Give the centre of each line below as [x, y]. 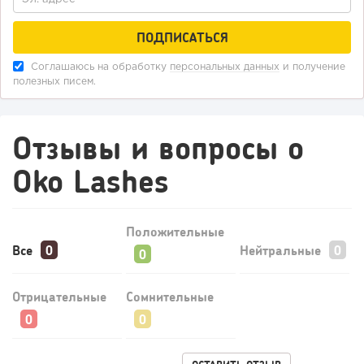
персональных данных [225, 67]
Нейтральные [280, 250]
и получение [312, 67]
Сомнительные [169, 297]
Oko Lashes [91, 180]
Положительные [175, 232]
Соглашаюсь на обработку [99, 67]
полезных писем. [54, 82]
